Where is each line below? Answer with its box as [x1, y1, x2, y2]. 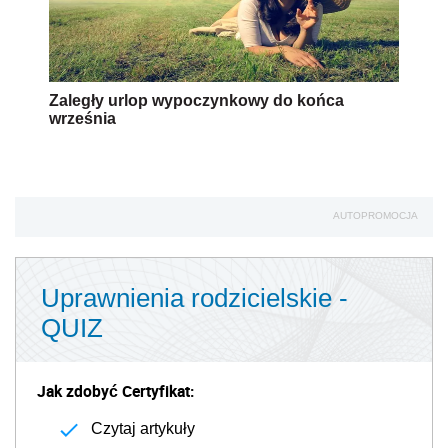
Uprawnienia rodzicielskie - [41, 282, 348, 313]
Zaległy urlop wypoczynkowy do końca [49, 91, 344, 109]
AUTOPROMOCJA [333, 209, 418, 221]
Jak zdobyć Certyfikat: [37, 379, 194, 402]
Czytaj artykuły [91, 419, 195, 437]
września [49, 109, 116, 127]
